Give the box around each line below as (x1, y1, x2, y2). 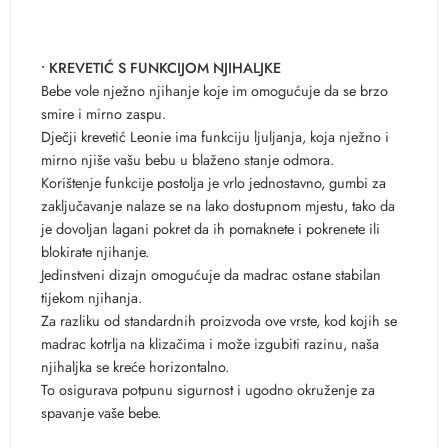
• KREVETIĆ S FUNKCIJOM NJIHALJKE (41, 56, 281, 78)
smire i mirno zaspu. (41, 102, 166, 124)
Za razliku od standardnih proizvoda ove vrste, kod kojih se (41, 309, 397, 331)
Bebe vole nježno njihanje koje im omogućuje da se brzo (41, 79, 388, 101)
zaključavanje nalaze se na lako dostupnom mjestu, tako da (41, 194, 395, 216)
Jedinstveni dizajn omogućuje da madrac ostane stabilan (41, 263, 381, 285)
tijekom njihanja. (41, 286, 142, 308)
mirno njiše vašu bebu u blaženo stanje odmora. (41, 148, 334, 170)
